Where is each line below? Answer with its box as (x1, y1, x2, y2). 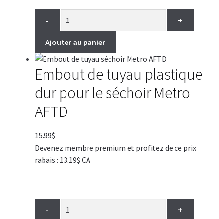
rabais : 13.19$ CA (34, 154, 90, 165)
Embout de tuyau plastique (34, 65, 202, 85)
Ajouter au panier (45, 37, 106, 47)
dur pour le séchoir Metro (34, 83, 190, 103)
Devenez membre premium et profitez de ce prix (34, 142, 196, 153)
